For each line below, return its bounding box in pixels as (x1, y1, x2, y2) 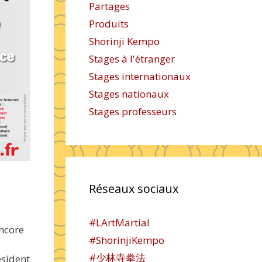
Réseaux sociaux (89, 181, 178, 196)
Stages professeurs (89, 105, 177, 118)
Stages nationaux (89, 87, 169, 101)
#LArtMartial (89, 216, 150, 229)
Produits (89, 17, 129, 30)
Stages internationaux (89, 70, 191, 83)
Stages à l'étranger (89, 52, 175, 65)
